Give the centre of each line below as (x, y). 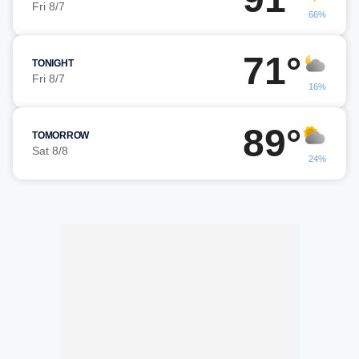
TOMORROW (61, 135)
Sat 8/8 (50, 151)
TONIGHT (53, 63)
